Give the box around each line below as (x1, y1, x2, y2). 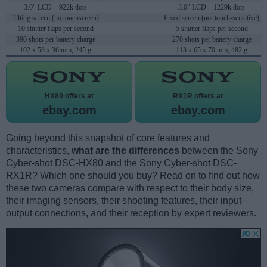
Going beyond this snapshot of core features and (6, 133, 210, 144)
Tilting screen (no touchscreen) (12, 14, 99, 23)
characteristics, (6, 145, 72, 156)
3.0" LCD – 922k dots (24, 3, 87, 12)
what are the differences (72, 145, 179, 156)
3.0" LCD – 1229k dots (178, 3, 245, 12)
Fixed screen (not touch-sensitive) (164, 14, 259, 23)
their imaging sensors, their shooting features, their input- (6, 195, 244, 206)
